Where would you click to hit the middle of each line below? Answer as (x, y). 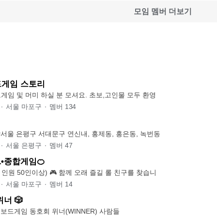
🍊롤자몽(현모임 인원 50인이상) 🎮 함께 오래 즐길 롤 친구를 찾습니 (103, 172)
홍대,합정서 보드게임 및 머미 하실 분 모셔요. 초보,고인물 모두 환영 (123, 95)
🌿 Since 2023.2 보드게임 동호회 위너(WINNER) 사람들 (109, 211)
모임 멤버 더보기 (163, 11)
